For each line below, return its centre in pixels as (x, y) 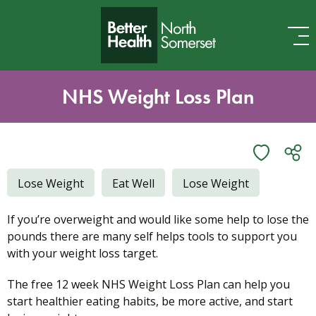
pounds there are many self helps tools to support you (152, 237)
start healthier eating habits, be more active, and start (150, 302)
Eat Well (133, 184)
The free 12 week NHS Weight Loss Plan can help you (148, 285)
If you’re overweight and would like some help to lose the (158, 220)
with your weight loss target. (83, 254)
